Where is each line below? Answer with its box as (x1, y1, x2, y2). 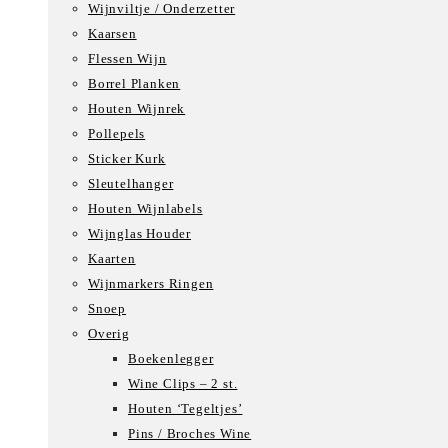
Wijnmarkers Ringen (88, 276, 214, 291)
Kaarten (88, 251, 136, 266)
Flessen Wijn (88, 51, 167, 66)
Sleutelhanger (88, 176, 174, 191)
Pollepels (88, 126, 146, 141)
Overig (88, 326, 130, 341)
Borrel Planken (88, 76, 181, 91)
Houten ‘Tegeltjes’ (128, 401, 243, 416)
